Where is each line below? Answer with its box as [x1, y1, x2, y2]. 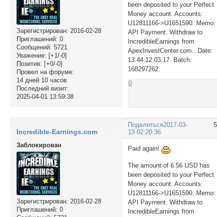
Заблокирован [16, 141, 62, 149]
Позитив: [16, 60, 42, 68]
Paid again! [128, 145, 162, 153]
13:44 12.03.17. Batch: [128, 56, 192, 63]
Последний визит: [16, 85, 69, 93]
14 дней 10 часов [16, 77, 67, 84]
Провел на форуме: [16, 68, 74, 76]
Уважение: [16, 52, 46, 60]
